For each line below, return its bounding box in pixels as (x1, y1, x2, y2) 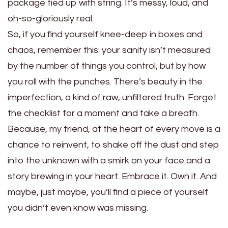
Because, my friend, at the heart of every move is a (8, 124, 220, 134)
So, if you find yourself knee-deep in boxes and (8, 29, 203, 39)
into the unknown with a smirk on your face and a (8, 155, 210, 165)
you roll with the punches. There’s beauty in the (8, 76, 203, 87)
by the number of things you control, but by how (8, 61, 206, 71)
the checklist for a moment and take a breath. (8, 108, 199, 118)
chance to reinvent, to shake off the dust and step (8, 139, 219, 150)
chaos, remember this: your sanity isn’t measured (8, 45, 211, 55)
